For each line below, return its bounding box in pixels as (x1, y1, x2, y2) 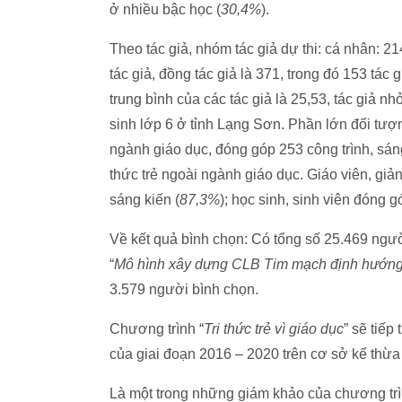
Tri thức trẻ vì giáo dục (204, 321, 344, 336)
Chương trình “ (109, 321, 204, 336)
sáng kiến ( (109, 192, 179, 207)
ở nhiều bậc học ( (109, 2, 221, 17)
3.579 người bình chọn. (109, 282, 258, 297)
